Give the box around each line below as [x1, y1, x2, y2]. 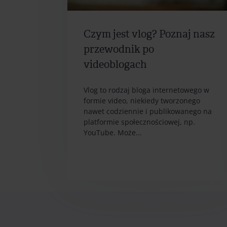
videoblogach [84, 58, 147, 71]
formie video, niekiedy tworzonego [84, 96, 200, 106]
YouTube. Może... [84, 128, 142, 138]
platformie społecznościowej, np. [84, 117, 195, 127]
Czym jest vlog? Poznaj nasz [84, 28, 215, 41]
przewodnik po [84, 43, 154, 56]
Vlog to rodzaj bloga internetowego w [84, 85, 209, 95]
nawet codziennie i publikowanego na [84, 106, 212, 117]
